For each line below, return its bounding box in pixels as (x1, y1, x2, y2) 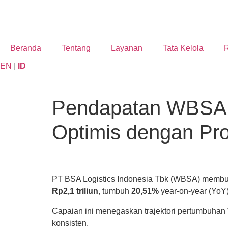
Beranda (10, 44, 41, 52)
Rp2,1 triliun (52, 187, 98, 196)
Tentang (62, 44, 91, 52)
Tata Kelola (163, 44, 204, 52)
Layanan (111, 44, 142, 52)
